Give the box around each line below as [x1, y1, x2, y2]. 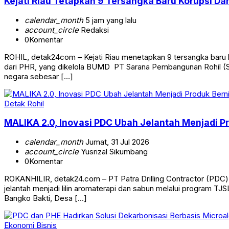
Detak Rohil [4, 98, 44, 108]
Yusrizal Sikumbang [79, 146, 148, 156]
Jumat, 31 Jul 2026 [83, 136, 149, 147]
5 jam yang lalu [83, 15, 136, 25]
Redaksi [79, 25, 109, 35]
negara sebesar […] [4, 71, 73, 81]
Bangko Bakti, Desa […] [4, 193, 87, 203]
